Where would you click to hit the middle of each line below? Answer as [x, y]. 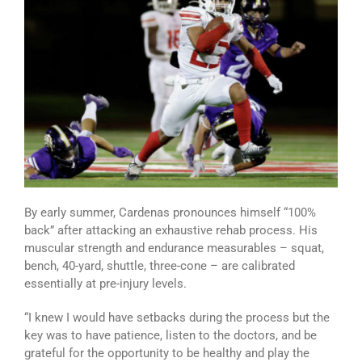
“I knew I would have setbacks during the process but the [177, 318]
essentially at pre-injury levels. [105, 284]
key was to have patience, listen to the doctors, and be [170, 336]
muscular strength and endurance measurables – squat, [174, 248]
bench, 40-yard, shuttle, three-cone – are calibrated [160, 266]
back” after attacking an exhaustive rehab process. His [171, 231]
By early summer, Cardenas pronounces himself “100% [170, 213]
